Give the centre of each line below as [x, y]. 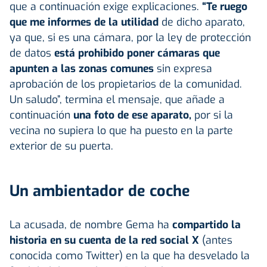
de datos [32, 53]
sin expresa [184, 68]
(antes [216, 240]
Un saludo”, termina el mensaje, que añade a [117, 99]
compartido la [207, 224]
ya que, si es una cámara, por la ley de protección [130, 37]
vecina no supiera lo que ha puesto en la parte [121, 130]
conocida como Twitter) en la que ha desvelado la [130, 255]
